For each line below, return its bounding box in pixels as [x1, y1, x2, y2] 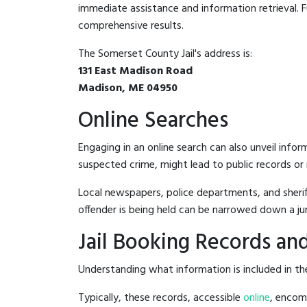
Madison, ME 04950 [78, 79, 177, 97]
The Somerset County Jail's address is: [78, 45, 252, 63]
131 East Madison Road [78, 62, 193, 80]
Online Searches [78, 103, 228, 138]
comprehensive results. [78, 16, 184, 35]
